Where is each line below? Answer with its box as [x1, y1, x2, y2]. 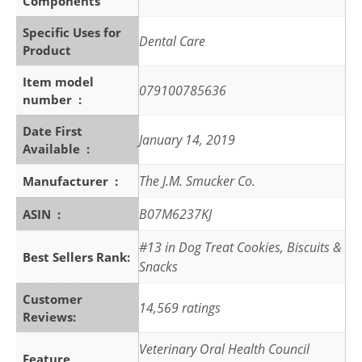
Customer [23, 291, 82, 308]
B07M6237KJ [139, 205, 212, 224]
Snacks [139, 258, 178, 276]
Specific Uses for [23, 24, 121, 41]
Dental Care [139, 32, 205, 51]
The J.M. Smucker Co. [139, 172, 255, 191]
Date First [23, 123, 82, 140]
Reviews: [23, 309, 76, 326]
